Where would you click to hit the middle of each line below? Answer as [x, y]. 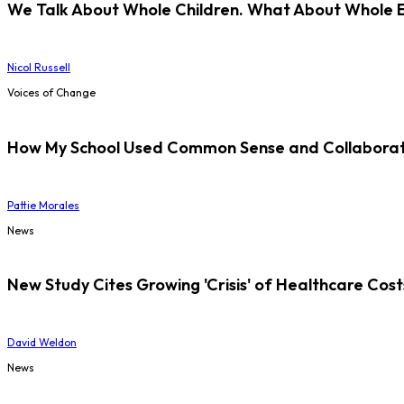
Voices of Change [51, 92]
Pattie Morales [43, 205]
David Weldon [42, 343]
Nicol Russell [39, 67]
